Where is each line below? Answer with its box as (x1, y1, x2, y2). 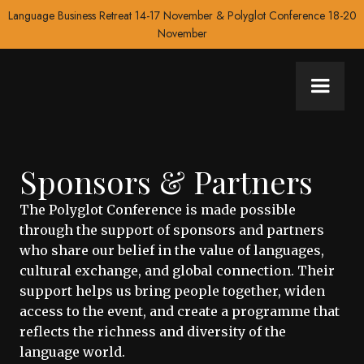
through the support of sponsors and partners (19, 222, 324, 238)
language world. (19, 344, 125, 360)
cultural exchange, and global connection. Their (19, 262, 335, 279)
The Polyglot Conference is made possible (19, 201, 296, 218)
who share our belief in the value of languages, (19, 242, 324, 258)
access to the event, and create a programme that (19, 303, 340, 319)
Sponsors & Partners (19, 160, 313, 202)
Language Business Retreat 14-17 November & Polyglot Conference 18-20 (7, 7, 357, 24)
